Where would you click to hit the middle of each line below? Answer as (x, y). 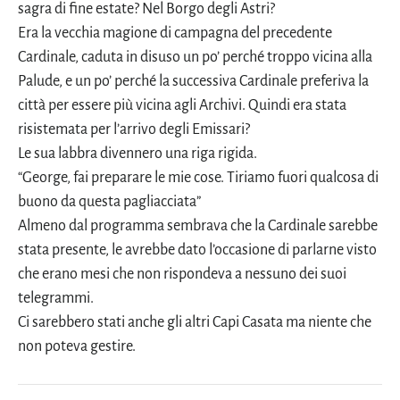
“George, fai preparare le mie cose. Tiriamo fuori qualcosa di (198, 178)
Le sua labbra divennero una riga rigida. (137, 154)
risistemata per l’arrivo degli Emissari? (134, 129)
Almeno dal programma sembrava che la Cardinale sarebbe (198, 226)
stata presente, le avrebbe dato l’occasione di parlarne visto (197, 250)
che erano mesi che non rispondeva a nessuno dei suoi (182, 274)
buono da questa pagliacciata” (109, 202)
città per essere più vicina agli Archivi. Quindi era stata (182, 105)
